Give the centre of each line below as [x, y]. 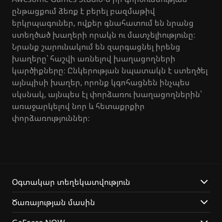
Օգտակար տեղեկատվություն [71, 182]
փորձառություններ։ [51, 118]
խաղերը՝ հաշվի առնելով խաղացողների [94, 58]
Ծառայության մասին [54, 202]
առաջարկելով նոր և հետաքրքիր [78, 106]
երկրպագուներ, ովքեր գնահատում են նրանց [103, 23]
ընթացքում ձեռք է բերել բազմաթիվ [83, 11]
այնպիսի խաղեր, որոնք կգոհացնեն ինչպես [101, 82]
